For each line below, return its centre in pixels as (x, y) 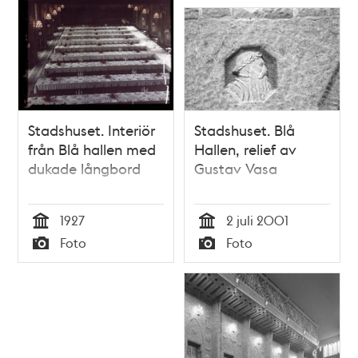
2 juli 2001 (257, 220)
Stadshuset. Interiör (92, 129)
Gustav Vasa (236, 168)
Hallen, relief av (245, 149)
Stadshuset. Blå (245, 129)
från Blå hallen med (92, 149)
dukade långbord (85, 168)
